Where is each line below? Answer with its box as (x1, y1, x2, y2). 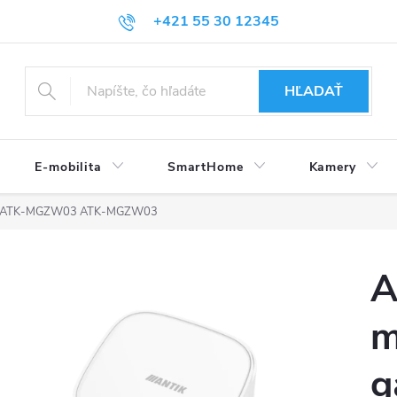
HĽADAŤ (284, 82, 344, 101)
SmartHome (167, 159, 244, 175)
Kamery (308, 159, 356, 175)
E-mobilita (35, 159, 102, 175)
